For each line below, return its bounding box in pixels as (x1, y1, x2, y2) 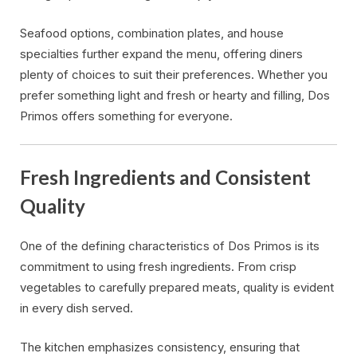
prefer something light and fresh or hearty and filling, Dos (20, 87, 330, 103)
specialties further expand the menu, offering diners (20, 45, 303, 61)
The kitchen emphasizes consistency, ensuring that (20, 339, 300, 355)
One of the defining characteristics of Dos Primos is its (20, 238, 320, 254)
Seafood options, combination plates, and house (20, 25, 284, 41)
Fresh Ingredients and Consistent (20, 165, 311, 189)
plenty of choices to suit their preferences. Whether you (20, 66, 328, 82)
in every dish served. (20, 300, 133, 316)
